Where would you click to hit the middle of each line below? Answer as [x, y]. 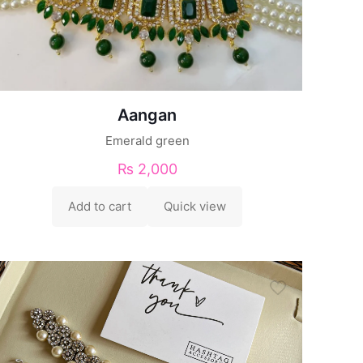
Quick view [195, 206]
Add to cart [100, 206]
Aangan [147, 115]
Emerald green [147, 140]
